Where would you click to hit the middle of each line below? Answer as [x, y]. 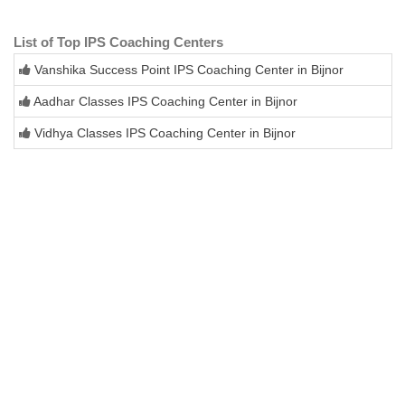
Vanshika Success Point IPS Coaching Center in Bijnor [189, 69]
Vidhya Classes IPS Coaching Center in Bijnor [165, 132]
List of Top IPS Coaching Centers [118, 42]
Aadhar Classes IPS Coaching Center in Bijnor [165, 101]
